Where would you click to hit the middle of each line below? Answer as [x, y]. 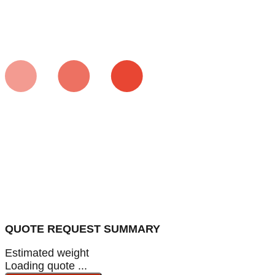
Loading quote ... [46, 265]
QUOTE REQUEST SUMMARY [83, 229]
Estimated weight [47, 253]
